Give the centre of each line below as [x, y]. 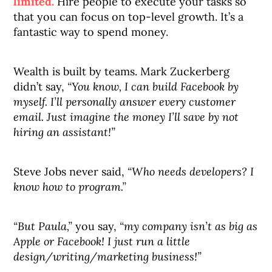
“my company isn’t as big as [189, 226]
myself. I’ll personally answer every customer [125, 102]
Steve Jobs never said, [71, 172]
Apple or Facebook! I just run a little [102, 242]
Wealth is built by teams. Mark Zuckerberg [122, 72]
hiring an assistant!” [65, 132]
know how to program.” [70, 187]
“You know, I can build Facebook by [153, 87]
